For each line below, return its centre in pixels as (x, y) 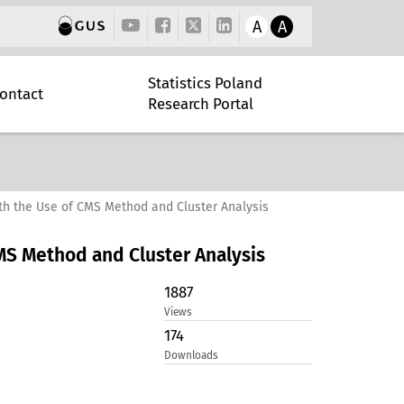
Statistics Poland (205, 83)
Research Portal (201, 104)
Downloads (192, 355)
